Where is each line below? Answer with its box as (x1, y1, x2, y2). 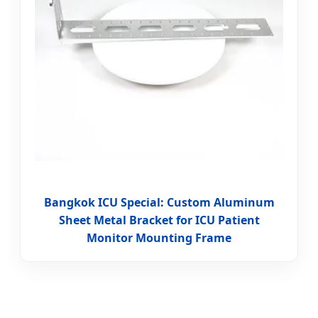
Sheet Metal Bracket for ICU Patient (58, 212, 260, 229)
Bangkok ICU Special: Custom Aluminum (43, 194, 275, 211)
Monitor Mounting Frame (87, 230, 231, 246)
